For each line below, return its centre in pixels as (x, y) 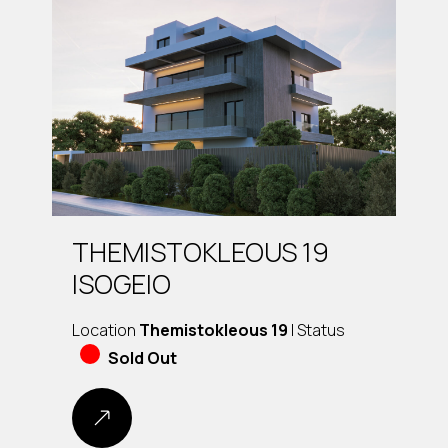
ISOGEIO (121, 283)
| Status (316, 329)
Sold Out (142, 357)
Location (105, 329)
